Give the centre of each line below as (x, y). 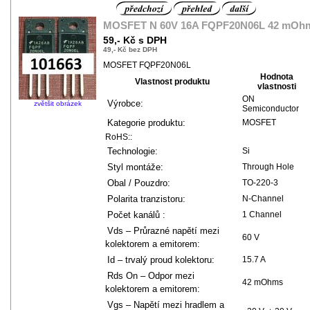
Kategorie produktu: (146, 122)
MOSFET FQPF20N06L (147, 65)
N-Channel (263, 198)
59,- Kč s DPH (135, 40)
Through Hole (268, 166)
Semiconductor (271, 108)
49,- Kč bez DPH (130, 49)
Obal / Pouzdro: (138, 183)
